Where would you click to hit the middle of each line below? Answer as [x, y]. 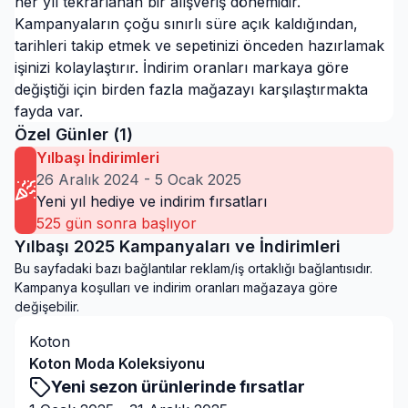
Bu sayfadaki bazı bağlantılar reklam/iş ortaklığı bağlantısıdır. [194, 268]
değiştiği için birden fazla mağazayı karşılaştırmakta [191, 89]
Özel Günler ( [67, 134]
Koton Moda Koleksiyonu [117, 363]
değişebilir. [47, 306]
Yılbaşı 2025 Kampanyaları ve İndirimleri [178, 246]
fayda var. [49, 111]
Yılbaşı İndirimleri [98, 158]
